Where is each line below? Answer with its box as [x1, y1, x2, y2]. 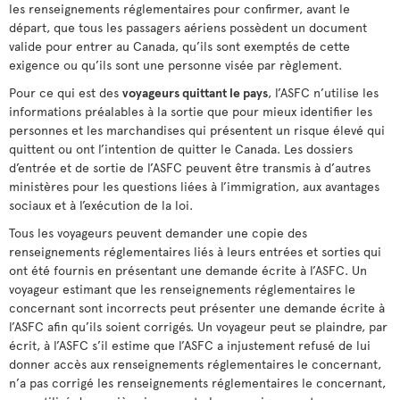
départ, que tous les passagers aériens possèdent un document [9, 19, 367, 36]
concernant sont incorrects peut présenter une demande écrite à [9, 299, 385, 316]
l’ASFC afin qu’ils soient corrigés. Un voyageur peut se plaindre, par [9, 318, 387, 335]
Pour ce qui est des [9, 84, 122, 101]
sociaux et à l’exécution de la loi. [9, 196, 193, 213]
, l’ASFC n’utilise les [268, 84, 379, 101]
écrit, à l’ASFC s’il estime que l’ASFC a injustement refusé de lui [9, 337, 371, 354]
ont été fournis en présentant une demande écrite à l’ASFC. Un [9, 262, 367, 279]
